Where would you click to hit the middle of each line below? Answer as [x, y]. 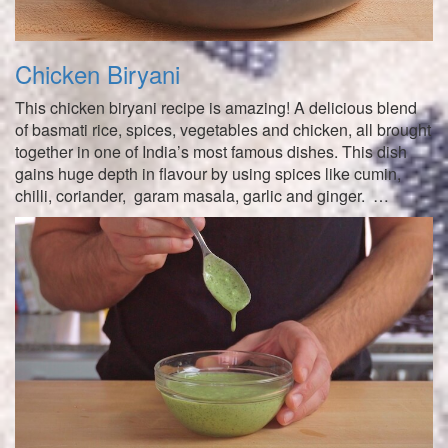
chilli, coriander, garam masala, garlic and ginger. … [202, 196]
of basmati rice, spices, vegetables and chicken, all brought [223, 130]
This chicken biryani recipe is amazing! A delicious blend [216, 108]
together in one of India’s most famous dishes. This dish [211, 152]
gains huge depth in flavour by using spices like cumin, [208, 174]
